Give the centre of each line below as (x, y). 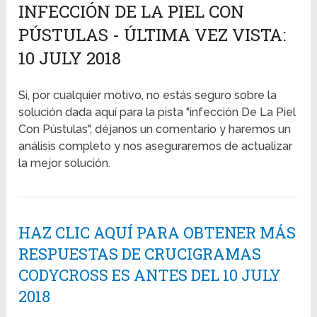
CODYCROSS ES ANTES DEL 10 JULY (150, 275)
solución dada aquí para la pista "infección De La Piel (157, 113)
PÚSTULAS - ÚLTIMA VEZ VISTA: (152, 35)
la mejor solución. (65, 163)
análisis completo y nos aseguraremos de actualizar (156, 146)
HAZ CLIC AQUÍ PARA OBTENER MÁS (157, 233)
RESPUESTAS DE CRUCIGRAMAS (140, 254)
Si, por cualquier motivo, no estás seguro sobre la (148, 96)
